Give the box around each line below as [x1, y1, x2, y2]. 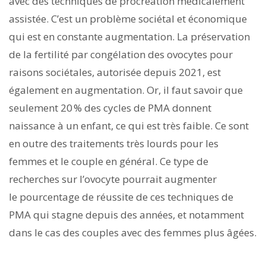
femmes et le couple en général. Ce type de [9, 154, 208, 168]
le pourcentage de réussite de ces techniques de [9, 189, 233, 204]
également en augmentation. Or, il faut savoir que [9, 83, 243, 97]
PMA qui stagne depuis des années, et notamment [9, 207, 244, 221]
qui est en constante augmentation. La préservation [9, 29, 250, 43]
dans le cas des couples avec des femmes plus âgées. [9, 225, 256, 239]
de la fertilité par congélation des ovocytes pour [9, 47, 233, 61]
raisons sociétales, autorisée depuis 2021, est [9, 65, 221, 79]
